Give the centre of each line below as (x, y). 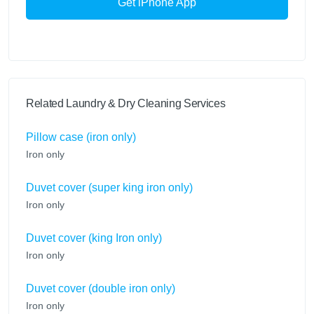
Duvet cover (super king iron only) (109, 188)
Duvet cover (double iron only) (101, 289)
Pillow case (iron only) (81, 137)
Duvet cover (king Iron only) (94, 238)
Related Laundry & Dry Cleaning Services (126, 104)
